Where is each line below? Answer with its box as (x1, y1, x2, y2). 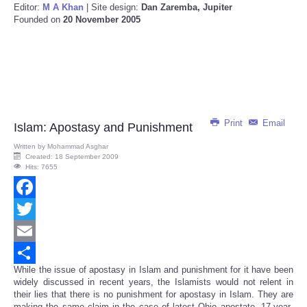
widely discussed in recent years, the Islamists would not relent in (14, 277, 293, 288)
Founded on (14, 14, 63, 25)
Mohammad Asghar (47, 143, 108, 151)
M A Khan (42, 2, 84, 13)
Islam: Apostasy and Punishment (14, 121, 193, 135)
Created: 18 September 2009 (25, 153, 119, 161)
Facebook (14, 204, 53, 214)
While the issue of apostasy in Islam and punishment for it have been (14, 265, 293, 275)
